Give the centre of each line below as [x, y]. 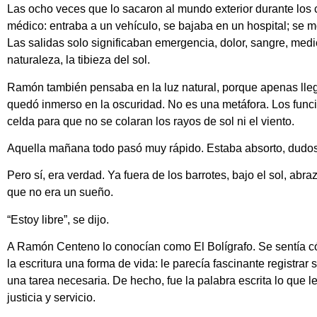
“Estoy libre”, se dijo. [58, 219]
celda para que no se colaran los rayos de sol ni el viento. [151, 121]
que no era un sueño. [60, 192]
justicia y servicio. [51, 298]
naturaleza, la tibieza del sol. [79, 60]
